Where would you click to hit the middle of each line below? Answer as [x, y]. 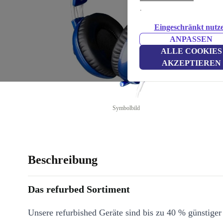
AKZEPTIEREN [191, 63]
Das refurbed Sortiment [79, 189]
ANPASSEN [191, 39]
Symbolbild [126, 108]
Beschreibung [63, 160]
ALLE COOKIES [191, 51]
